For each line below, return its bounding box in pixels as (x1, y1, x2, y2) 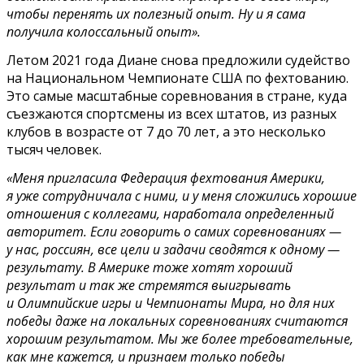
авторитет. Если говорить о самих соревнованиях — (6, 223, 341, 241)
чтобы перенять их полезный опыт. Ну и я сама (6, 5, 305, 24)
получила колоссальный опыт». (6, 23, 201, 41)
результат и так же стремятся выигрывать (6, 276, 291, 295)
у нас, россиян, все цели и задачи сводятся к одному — (6, 240, 340, 259)
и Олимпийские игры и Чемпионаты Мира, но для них (6, 294, 335, 313)
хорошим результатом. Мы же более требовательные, (6, 330, 353, 349)
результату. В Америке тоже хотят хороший (6, 258, 292, 277)
